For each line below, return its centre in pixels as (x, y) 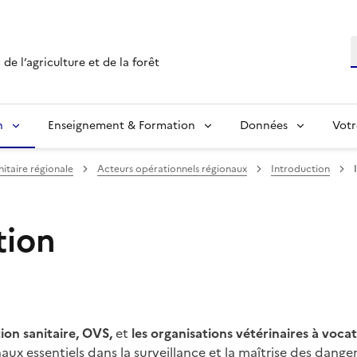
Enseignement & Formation (122, 125)
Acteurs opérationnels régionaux (172, 169)
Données (264, 125)
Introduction (300, 169)
